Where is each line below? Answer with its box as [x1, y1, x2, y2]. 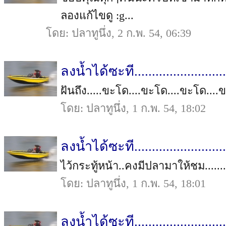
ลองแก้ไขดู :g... [61, 9, 134, 22]
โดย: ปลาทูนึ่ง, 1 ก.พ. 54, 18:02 [61, 102, 206, 115]
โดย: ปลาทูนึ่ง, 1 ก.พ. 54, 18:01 [61, 177, 206, 190]
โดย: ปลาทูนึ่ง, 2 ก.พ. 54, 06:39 [46, 27, 191, 39]
